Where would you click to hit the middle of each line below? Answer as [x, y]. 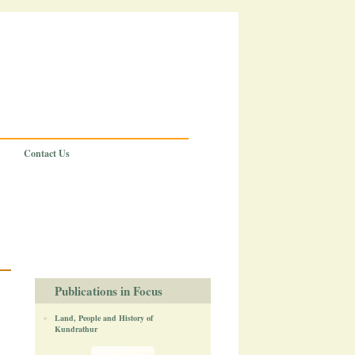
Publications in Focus [108, 291]
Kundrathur [76, 329]
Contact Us [46, 153]
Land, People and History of [103, 318]
